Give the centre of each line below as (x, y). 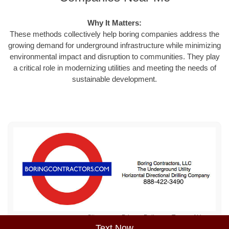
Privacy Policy (141, 217)
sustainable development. (114, 79)
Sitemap (99, 217)
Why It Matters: (114, 22)
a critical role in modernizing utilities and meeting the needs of (114, 67)
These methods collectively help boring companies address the (114, 34)
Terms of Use (190, 217)
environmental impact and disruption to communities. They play (114, 56)
